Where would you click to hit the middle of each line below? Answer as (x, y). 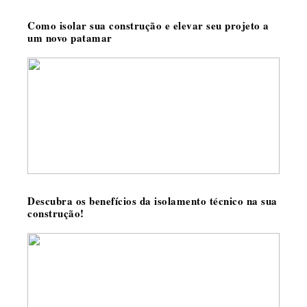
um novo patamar (70, 38)
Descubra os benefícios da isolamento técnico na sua (152, 201)
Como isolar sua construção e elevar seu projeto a (148, 25)
